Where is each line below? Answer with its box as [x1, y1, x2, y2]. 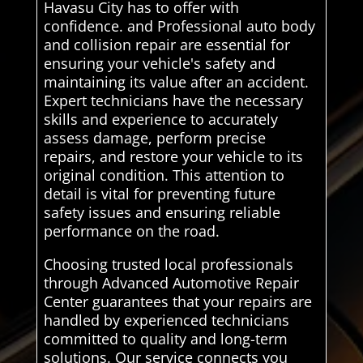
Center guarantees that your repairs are [43, 292, 312, 312]
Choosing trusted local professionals [43, 254, 293, 275]
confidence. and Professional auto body [43, 16, 315, 36]
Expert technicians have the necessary [43, 91, 303, 111]
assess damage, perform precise [43, 128, 266, 148]
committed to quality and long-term [43, 329, 288, 349]
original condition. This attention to [43, 165, 284, 186]
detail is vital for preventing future [43, 184, 275, 204]
